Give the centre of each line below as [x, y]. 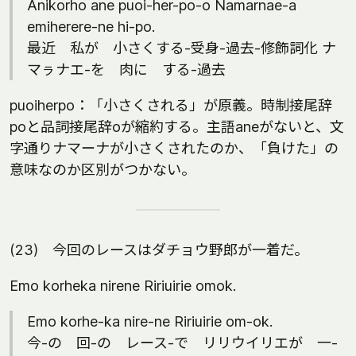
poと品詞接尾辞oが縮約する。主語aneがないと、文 [177, 127]
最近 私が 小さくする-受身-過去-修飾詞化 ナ [182, 48]
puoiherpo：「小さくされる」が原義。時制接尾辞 [171, 105]
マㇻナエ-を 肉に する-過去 [126, 70]
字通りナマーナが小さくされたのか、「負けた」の [174, 148]
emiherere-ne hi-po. [91, 27]
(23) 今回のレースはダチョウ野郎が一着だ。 [159, 250]
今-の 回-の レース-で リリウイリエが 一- [182, 343]
